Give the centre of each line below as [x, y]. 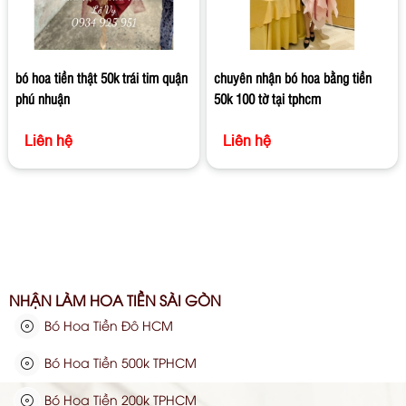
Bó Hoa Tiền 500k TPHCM [119, 362]
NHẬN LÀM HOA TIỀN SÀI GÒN [115, 300]
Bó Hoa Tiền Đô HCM [107, 324]
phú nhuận [42, 99]
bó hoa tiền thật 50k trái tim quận [101, 78]
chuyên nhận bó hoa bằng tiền [293, 78]
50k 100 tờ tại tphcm [268, 99]
